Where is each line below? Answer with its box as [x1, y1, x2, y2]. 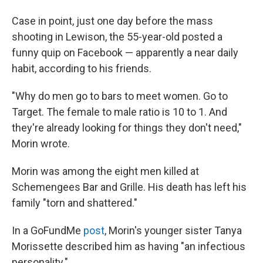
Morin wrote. [12, 137, 70, 150]
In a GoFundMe [12, 224, 83, 237]
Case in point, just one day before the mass [12, 15, 213, 27]
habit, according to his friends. [12, 62, 151, 75]
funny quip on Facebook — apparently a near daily [12, 46, 238, 59]
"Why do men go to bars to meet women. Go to [12, 90, 228, 102]
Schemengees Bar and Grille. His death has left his [12, 181, 247, 193]
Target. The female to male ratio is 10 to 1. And [12, 106, 227, 118]
